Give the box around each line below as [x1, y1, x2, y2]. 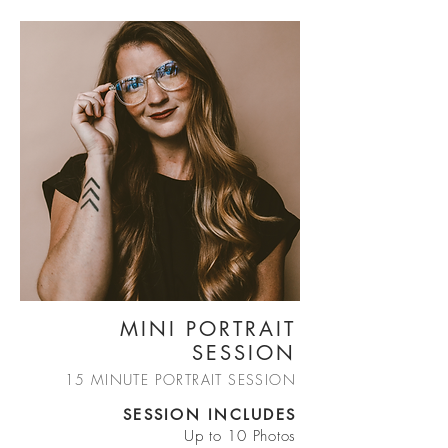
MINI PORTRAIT [120, 316, 296, 342]
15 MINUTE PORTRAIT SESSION [64, 370, 296, 389]
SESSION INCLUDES [123, 405, 296, 424]
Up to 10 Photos [183, 426, 296, 446]
